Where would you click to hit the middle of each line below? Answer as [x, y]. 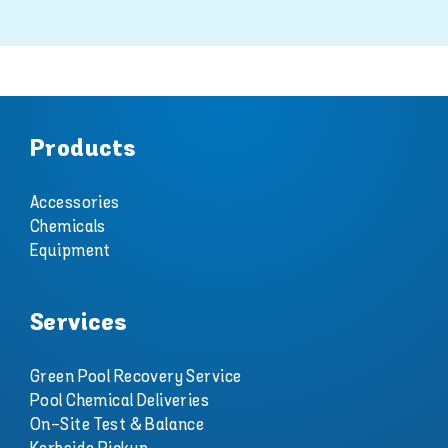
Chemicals [67, 227]
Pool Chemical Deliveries [119, 401]
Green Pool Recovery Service [135, 377]
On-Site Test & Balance [117, 425]
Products [82, 150]
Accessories [74, 203]
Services [78, 324]
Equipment [70, 251]
